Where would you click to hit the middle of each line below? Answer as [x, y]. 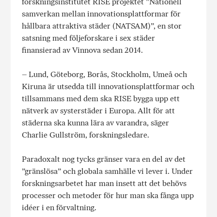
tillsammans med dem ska [68, 99]
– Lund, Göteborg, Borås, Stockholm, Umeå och [104, 75]
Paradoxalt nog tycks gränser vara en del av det [103, 159]
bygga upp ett [155, 99]
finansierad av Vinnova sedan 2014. [82, 50]
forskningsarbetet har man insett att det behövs [104, 184]
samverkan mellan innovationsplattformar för [101, 14]
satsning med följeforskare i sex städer [88, 38]
